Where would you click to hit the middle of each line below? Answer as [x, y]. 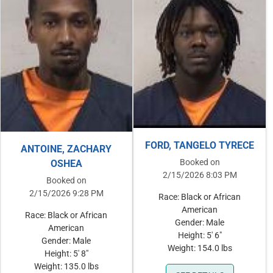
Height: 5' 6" [200, 235]
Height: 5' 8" [66, 254]
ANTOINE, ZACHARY [66, 149]
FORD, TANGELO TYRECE [200, 145]
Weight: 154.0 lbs [200, 248]
